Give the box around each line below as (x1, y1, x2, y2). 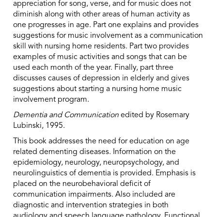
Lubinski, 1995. (13, 122, 65, 130)
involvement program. (13, 96, 89, 104)
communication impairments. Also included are (13, 191, 175, 199)
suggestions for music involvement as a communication (13, 32, 203, 40)
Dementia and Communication (13, 111, 119, 119)
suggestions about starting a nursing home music (13, 85, 182, 93)
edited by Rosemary (118, 111, 189, 119)
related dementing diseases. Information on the (13, 148, 176, 156)
